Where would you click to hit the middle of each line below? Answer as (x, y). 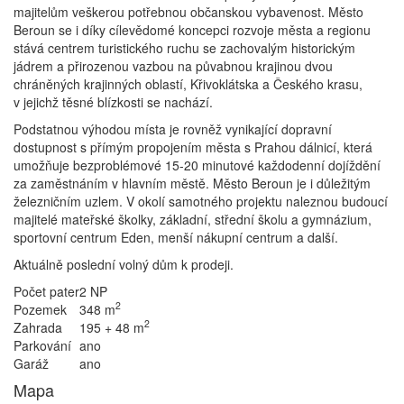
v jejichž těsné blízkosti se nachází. (113, 101)
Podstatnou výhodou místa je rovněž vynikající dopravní (173, 129)
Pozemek (40, 309)
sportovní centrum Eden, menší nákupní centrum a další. (176, 237)
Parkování (42, 345)
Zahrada (38, 327)
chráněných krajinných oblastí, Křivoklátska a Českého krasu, (188, 83)
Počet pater (46, 291)
